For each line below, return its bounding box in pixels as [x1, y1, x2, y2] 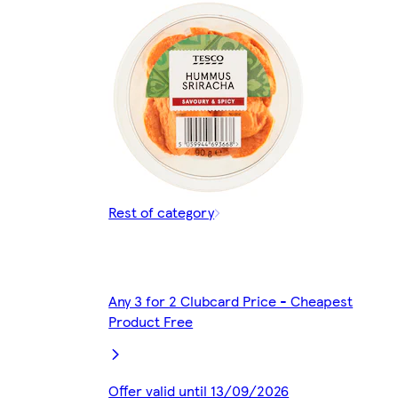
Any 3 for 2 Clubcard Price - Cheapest [108, 290, 354, 311]
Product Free [108, 310, 194, 331]
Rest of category [108, 201, 215, 222]
